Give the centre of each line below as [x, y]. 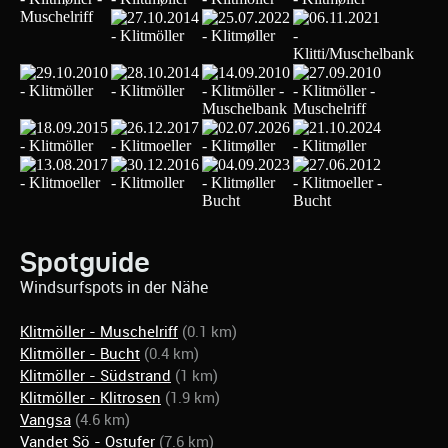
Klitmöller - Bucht [80, 353]
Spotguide [85, 261]
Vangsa [45, 419]
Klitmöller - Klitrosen [90, 397]
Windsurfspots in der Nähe [114, 287]
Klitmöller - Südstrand [95, 375]
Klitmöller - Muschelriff [99, 331]
